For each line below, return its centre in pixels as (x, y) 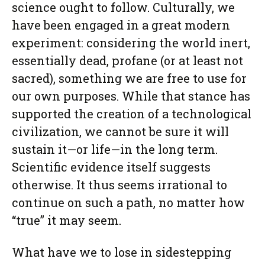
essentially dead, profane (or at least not (127, 60)
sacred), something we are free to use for (129, 78)
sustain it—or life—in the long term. (115, 149)
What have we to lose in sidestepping (122, 252)
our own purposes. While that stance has (131, 96)
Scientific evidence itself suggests (111, 167)
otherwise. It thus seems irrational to (119, 185)
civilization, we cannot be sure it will (120, 131)
